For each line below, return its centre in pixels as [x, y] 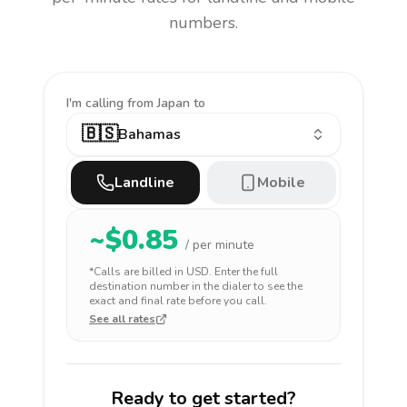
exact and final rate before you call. [178, 301]
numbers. [203, 23]
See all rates [122, 319]
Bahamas [149, 134]
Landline [144, 183]
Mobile [281, 183]
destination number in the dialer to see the [196, 286]
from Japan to [166, 103]
